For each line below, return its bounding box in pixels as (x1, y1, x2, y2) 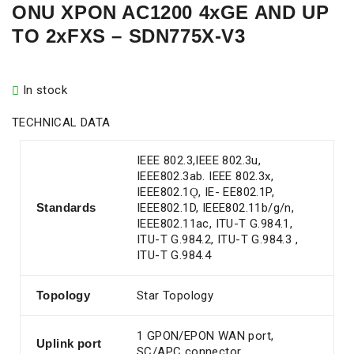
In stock (22, 83, 68, 97)
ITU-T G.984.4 (137, 248, 212, 262)
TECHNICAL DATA (12, 115, 111, 130)
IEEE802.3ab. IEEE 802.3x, (137, 169, 273, 183)
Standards (36, 201, 96, 214)
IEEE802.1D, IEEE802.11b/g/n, (137, 201, 295, 215)
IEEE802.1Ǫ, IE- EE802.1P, (137, 185, 275, 199)
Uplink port (36, 337, 102, 350)
